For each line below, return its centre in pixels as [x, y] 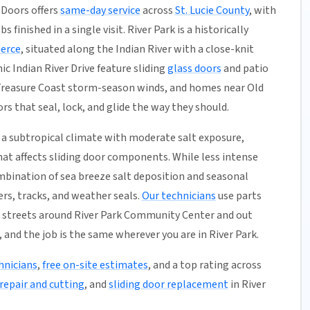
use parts [238, 196]
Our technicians [179, 196]
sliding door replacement [168, 285]
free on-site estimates [95, 265]
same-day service [100, 11]
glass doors [194, 69]
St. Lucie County [212, 11]
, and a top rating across [204, 265]
